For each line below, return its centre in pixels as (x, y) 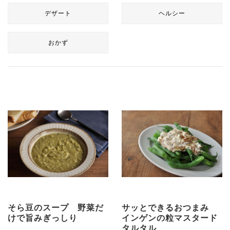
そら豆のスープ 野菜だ (56, 208)
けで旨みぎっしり (43, 218)
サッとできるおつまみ (169, 208)
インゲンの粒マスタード (169, 218)
